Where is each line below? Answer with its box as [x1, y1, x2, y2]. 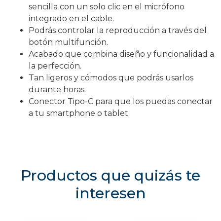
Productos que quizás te [21, 166, 200, 184]
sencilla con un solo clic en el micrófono [29, 1, 184, 11]
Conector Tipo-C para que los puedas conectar [29, 96, 213, 106]
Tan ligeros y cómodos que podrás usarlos [29, 73, 193, 82]
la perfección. [29, 61, 81, 71]
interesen [75, 184, 146, 202]
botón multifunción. [29, 37, 108, 47]
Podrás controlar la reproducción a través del [29, 25, 207, 35]
